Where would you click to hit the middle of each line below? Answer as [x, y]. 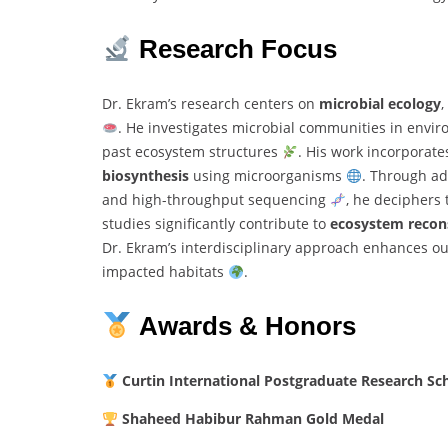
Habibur [214, 419]
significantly [197, 224]
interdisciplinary [238, 248]
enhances [397, 248]
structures [245, 152]
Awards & [201, 326]
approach [329, 248]
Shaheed [153, 419]
